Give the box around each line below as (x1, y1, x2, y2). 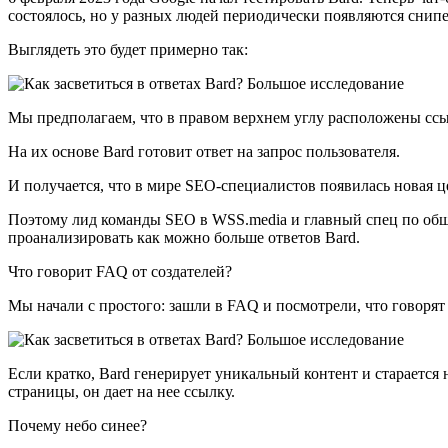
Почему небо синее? (8, 416, 147, 434)
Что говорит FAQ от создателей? (8, 262, 232, 280)
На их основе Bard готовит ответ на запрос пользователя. (8, 142, 400, 160)
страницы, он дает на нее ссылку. (8, 382, 235, 400)
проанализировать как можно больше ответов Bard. (8, 228, 360, 246)
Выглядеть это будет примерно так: (8, 40, 248, 58)
